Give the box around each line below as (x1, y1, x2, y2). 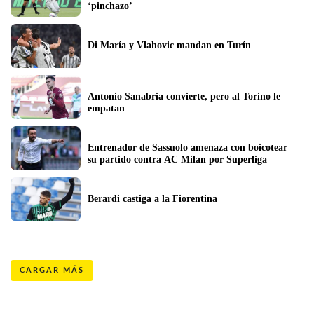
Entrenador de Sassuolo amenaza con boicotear (88, 142, 287, 153)
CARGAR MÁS (20, 266, 84, 274)
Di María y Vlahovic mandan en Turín (88, 39, 251, 50)
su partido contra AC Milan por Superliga (88, 153, 267, 165)
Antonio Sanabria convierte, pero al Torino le (88, 90, 280, 102)
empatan (88, 102, 125, 114)
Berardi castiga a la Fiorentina (88, 193, 217, 204)
